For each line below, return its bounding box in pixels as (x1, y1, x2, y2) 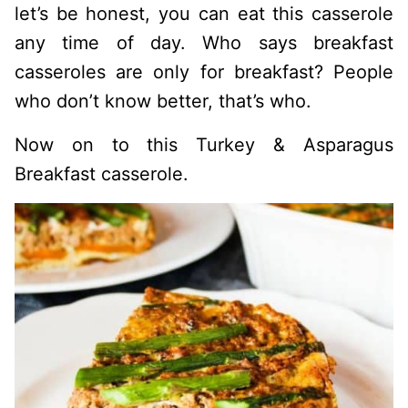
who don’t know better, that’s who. (15, 90, 311, 112)
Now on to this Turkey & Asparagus (15, 134, 393, 156)
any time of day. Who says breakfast (15, 32, 393, 54)
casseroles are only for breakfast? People (15, 61, 393, 83)
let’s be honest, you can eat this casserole (15, 3, 393, 25)
